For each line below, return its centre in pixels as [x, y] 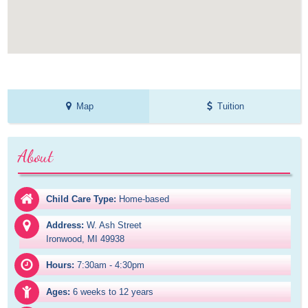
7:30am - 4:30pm [111, 265]
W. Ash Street [114, 225]
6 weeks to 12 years [113, 292]
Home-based [144, 199]
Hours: [60, 265]
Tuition [231, 107]
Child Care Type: [81, 199]
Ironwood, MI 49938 [86, 239]
